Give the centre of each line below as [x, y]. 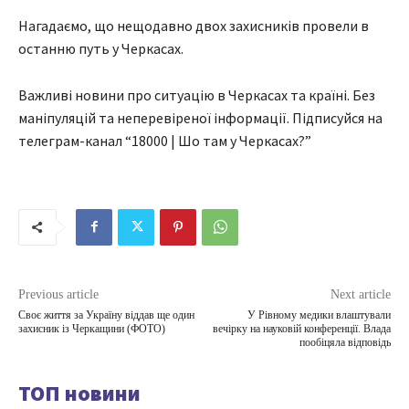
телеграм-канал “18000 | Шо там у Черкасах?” [165, 140]
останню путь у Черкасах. [101, 48]
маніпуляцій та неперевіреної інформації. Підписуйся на [200, 117]
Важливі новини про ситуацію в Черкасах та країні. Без [197, 94]
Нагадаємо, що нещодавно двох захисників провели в [194, 25]
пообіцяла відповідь [345, 342]
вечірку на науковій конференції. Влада [301, 328]
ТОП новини [79, 393]
